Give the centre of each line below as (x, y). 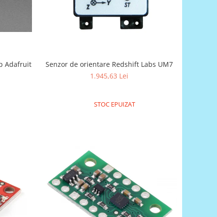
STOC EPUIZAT (114, 104)
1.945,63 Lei (109, 76)
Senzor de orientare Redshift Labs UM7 (109, 64)
